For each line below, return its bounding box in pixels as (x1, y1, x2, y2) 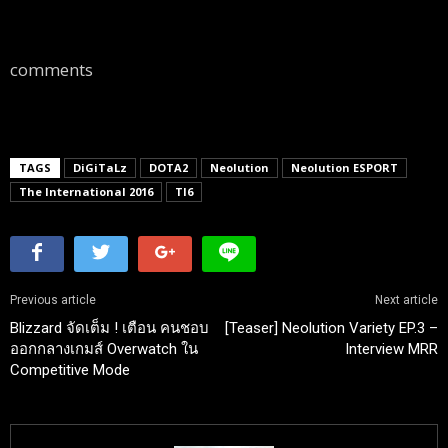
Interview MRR (345, 339, 438, 358)
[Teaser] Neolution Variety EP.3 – (225, 318, 438, 337)
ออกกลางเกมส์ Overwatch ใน (10, 339, 198, 358)
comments (10, 57, 93, 81)
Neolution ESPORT (291, 159, 398, 175)
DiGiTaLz (73, 159, 127, 175)
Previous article (10, 292, 96, 307)
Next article (375, 292, 438, 307)
